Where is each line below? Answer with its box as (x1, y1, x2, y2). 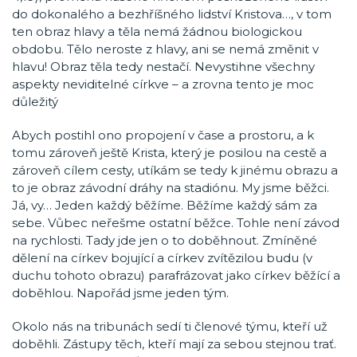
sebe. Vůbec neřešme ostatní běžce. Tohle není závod (12, 215, 339, 230)
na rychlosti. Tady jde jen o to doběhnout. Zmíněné (12, 233, 317, 248)
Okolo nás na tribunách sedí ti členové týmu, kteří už (12, 319, 328, 334)
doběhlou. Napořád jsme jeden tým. (12, 285, 229, 300)
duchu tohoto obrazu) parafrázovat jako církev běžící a (12, 268, 340, 283)
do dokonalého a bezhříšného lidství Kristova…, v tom (12, 6, 331, 22)
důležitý (12, 94, 58, 109)
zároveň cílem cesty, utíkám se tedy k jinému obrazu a (12, 163, 338, 178)
